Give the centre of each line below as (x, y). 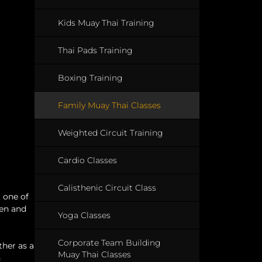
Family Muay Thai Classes (109, 105)
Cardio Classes (87, 160)
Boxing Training (90, 78)
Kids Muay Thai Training (106, 23)
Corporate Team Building (109, 243)
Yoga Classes (84, 215)
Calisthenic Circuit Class (107, 188)
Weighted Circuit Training (110, 133)
